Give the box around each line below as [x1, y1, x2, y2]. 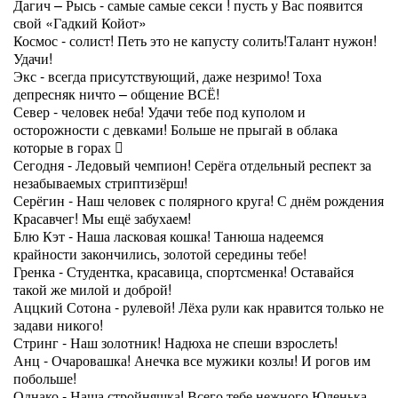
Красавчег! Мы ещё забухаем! [13, 208, 191, 228]
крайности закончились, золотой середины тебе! [13, 243, 306, 264]
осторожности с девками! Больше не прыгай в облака [13, 119, 338, 139]
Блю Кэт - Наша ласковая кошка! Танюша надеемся [13, 226, 323, 246]
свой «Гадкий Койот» [13, 12, 147, 33]
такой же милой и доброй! [13, 279, 171, 299]
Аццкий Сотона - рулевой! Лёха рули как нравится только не [13, 297, 384, 317]
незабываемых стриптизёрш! [13, 172, 187, 193]
